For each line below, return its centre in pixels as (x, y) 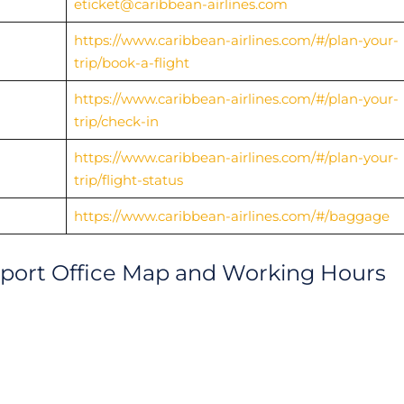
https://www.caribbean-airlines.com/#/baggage (231, 216)
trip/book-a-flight (131, 62)
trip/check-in (116, 121)
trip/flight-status (128, 179)
